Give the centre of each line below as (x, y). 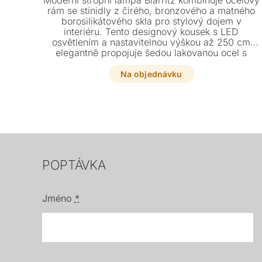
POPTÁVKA (74, 165)
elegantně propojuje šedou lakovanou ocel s (151, 53)
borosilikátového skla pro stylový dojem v (151, 21)
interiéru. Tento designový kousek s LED (151, 32)
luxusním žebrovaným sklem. (151, 63)
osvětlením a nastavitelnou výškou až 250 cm (151, 42)
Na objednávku (151, 74)
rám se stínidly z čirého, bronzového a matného (151, 11)
